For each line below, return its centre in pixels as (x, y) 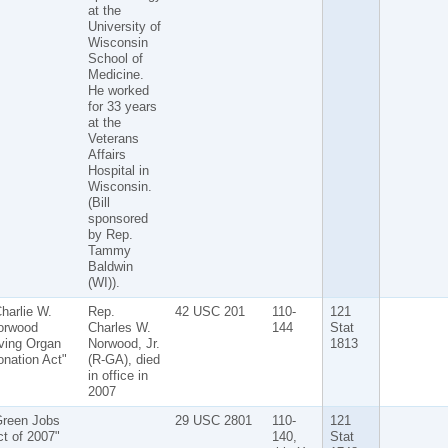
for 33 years (122, 106)
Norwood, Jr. (123, 343)
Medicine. (115, 74)
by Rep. (110, 234)
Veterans (113, 138)
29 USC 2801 (213, 420)
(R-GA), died (123, 359)
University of (124, 26)
